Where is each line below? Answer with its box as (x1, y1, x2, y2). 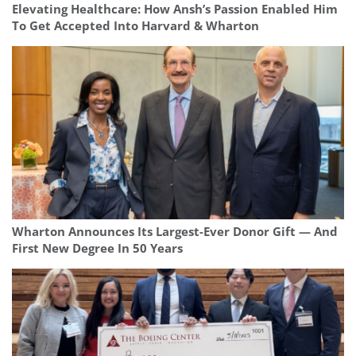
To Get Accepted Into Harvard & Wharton (12, 17, 259, 34)
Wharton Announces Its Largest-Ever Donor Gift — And (12, 222, 338, 240)
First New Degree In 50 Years (12, 239, 183, 257)
